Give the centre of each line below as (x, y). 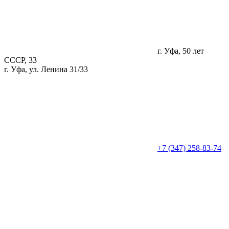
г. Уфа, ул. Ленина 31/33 (46, 70)
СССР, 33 (20, 60)
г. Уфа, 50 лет (181, 51)
